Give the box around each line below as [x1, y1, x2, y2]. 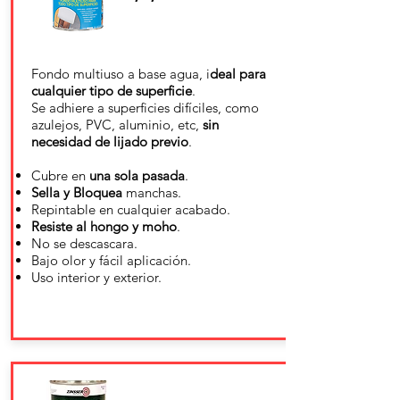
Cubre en [31, 167, 89, 184]
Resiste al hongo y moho [31, 218, 177, 235]
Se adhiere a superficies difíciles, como [31, 99, 259, 116]
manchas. [122, 184, 181, 201]
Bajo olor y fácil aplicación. [31, 252, 191, 269]
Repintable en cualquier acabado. [31, 201, 230, 218]
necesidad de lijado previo [31, 133, 188, 150]
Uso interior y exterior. [31, 269, 162, 286]
